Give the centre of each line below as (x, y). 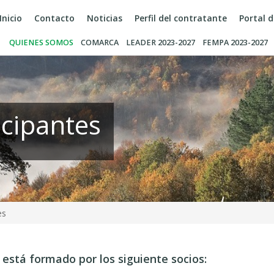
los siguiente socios (150, 259)
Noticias (105, 18)
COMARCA (100, 43)
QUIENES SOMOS (41, 43)
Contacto (54, 18)
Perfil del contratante (181, 18)
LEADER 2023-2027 (161, 43)
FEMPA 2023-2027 (235, 43)
